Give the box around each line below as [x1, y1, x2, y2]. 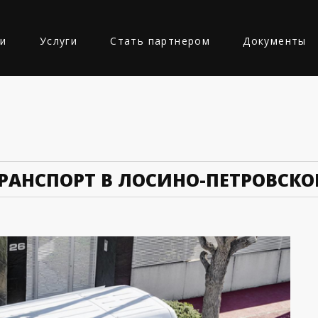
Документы [243, 34, 307, 48]
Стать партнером [110, 34, 211, 48]
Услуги [39, 34, 78, 48]
